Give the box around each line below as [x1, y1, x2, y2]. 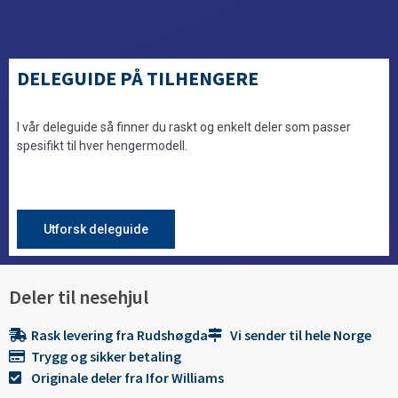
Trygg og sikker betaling [31, 346, 181, 365]
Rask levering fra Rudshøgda [31, 325, 208, 344]
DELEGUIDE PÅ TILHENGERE [16, 65, 259, 91]
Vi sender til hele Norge [230, 325, 371, 344]
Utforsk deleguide [43, 221, 148, 236]
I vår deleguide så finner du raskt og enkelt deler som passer [16, 119, 351, 134]
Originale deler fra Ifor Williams [31, 368, 224, 386]
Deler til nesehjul [9, 283, 148, 309]
